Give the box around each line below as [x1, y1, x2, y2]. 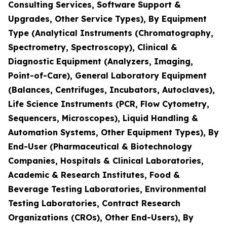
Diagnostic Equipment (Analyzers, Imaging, [8, 56, 193, 66]
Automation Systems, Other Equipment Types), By [8, 127, 219, 137]
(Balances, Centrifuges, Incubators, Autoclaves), [8, 85, 215, 95]
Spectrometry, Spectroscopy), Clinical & [8, 42, 177, 52]
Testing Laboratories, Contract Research [8, 198, 180, 208]
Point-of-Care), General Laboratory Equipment [8, 70, 207, 81]
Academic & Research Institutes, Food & [8, 170, 180, 180]
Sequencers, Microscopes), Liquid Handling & [8, 113, 198, 123]
